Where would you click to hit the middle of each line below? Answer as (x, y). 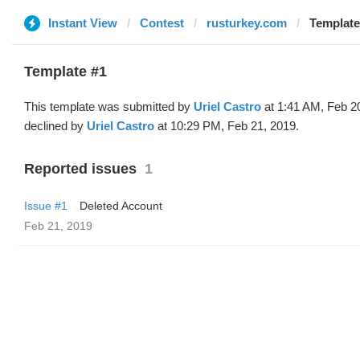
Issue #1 (46, 206)
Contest (162, 23)
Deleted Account (121, 206)
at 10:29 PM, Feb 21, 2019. (227, 126)
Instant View (83, 23)
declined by (55, 126)
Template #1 (65, 72)
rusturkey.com (247, 23)
